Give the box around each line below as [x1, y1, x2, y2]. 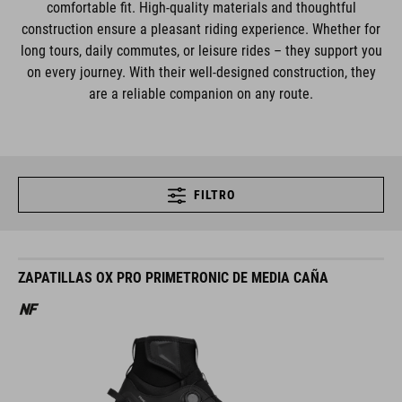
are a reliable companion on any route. [89, 85, 313, 102]
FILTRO [194, 188, 235, 202]
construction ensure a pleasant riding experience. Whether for [22, 21, 380, 38]
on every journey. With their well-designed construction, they [26, 64, 376, 81]
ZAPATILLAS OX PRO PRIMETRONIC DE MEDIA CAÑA [18, 269, 328, 286]
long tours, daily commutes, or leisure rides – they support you [20, 42, 382, 59]
